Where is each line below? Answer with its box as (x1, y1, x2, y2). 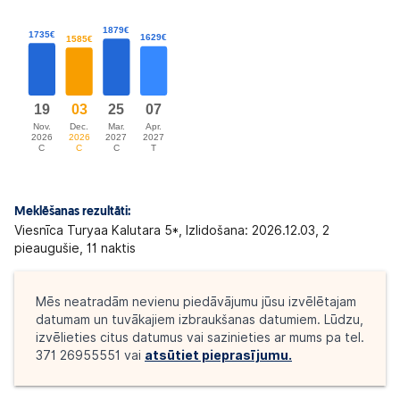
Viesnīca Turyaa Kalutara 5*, (14, 223, 186, 238)
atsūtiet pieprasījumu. (145, 348, 292, 363)
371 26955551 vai (36, 348, 145, 363)
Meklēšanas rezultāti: (14, 205, 130, 220)
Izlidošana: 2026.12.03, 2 (186, 223, 329, 238)
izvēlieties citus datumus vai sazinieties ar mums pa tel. (36, 330, 364, 346)
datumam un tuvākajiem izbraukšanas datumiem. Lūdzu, (36, 312, 363, 328)
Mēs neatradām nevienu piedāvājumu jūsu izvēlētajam (36, 295, 356, 310)
